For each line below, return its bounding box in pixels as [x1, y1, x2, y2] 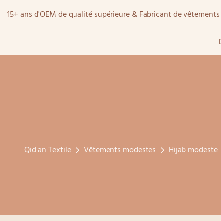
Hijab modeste [168, 144, 218, 157]
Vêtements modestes [83, 144, 156, 157]
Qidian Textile [24, 144, 71, 157]
